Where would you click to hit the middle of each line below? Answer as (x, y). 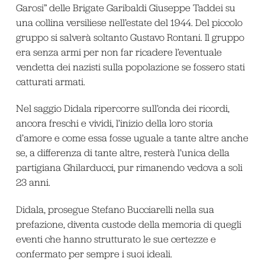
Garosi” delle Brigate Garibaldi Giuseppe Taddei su (125, 8)
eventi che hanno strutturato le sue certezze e (116, 239)
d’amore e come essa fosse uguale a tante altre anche (132, 138)
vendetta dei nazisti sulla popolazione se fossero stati (130, 67)
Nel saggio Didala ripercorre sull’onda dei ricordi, (122, 109)
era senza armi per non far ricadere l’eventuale (119, 52)
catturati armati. (50, 82)
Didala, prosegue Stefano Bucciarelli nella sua (115, 209)
